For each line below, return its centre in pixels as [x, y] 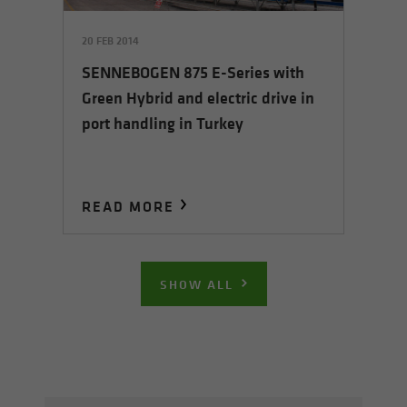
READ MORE [128, 206]
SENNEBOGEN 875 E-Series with [193, 73]
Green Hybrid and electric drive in [198, 99]
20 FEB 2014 [110, 41]
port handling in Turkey [163, 124]
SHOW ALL [196, 284]
